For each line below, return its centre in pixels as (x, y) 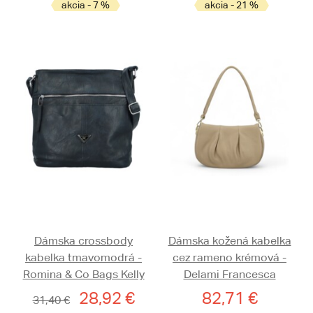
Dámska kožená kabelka (230, 241)
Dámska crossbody (83, 241)
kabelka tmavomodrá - (83, 258)
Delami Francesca (230, 275)
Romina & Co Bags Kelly (83, 275)
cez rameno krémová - (230, 258)
